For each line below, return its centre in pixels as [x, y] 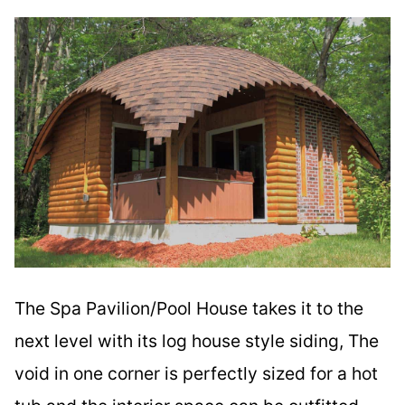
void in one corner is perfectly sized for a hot [196, 374]
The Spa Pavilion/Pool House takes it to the [189, 309]
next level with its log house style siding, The [197, 341]
